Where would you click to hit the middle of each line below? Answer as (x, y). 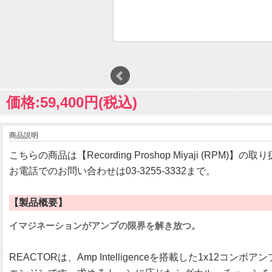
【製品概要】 (38, 203)
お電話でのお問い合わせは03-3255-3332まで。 (112, 171)
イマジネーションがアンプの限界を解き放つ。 (105, 226)
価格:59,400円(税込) (72, 103)
